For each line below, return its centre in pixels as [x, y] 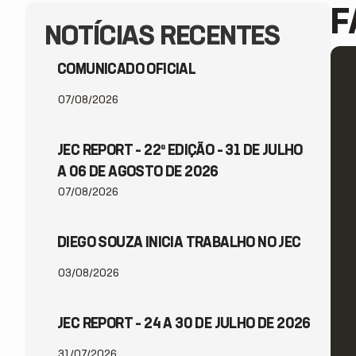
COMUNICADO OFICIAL [127, 70]
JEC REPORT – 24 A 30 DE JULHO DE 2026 [184, 324]
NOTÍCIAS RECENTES [163, 37]
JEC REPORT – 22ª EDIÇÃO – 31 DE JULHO [180, 151]
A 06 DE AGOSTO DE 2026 [138, 172]
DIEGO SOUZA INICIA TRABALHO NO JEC [179, 243]
